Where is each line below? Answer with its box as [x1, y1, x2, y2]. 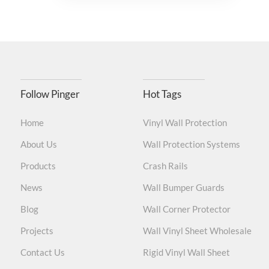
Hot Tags [142, 88, 181, 100]
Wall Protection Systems [142, 139, 240, 150]
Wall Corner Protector [142, 204, 231, 215]
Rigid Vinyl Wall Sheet [142, 247, 230, 258]
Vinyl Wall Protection [142, 117, 227, 128]
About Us [20, 139, 57, 150]
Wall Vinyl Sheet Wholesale [142, 225, 252, 237]
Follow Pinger [20, 88, 80, 100]
